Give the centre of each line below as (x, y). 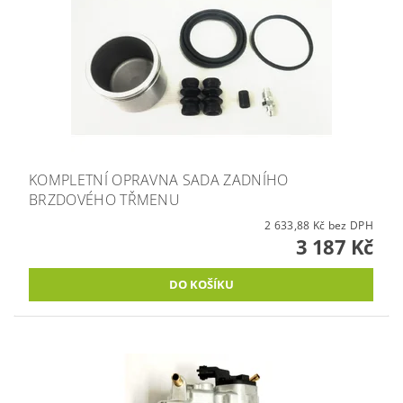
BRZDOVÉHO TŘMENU (105, 199)
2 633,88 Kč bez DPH (350, 225)
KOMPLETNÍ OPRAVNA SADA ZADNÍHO (159, 179)
